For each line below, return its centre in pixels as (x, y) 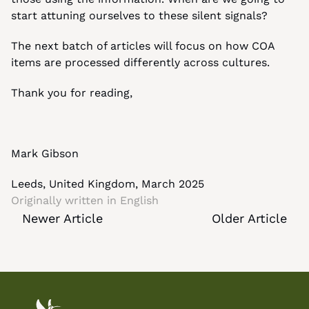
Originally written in (66, 200)
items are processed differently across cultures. (140, 62)
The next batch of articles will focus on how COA (143, 46)
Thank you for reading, (72, 93)
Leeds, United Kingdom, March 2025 (108, 184)
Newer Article (62, 218)
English (139, 200)
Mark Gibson (45, 153)
